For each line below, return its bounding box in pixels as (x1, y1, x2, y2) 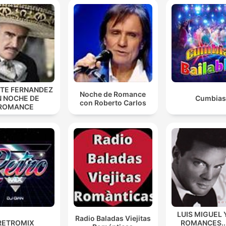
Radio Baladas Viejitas (75, 214, 151, 223)
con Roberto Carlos (79, 98, 146, 107)
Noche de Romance (80, 89, 146, 98)
